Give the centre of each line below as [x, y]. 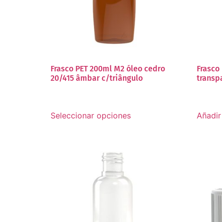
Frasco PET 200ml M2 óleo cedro [108, 68]
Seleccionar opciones [91, 115]
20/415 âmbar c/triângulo [97, 78]
